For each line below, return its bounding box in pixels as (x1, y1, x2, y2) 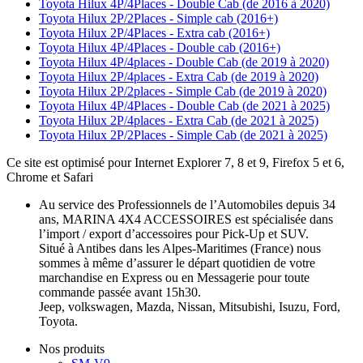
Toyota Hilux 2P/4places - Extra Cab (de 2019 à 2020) (39, 70, 318, 84)
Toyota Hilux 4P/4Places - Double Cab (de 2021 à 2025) (39, 99, 330, 113)
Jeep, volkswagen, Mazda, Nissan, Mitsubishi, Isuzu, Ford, (39, 300, 340, 314)
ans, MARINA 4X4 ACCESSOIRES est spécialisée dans (39, 212, 333, 227)
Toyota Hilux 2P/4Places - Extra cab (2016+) (39, 26, 270, 41)
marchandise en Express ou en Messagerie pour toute (39, 271, 310, 285)
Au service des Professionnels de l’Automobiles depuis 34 (39, 198, 335, 212)
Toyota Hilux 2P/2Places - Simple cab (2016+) (39, 11, 278, 26)
